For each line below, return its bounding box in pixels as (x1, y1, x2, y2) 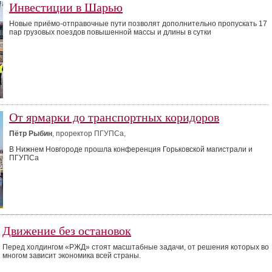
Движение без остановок (2, 224, 131, 237)
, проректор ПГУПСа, (52, 129, 126, 138)
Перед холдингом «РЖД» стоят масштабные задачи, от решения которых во (2, 243, 269, 251)
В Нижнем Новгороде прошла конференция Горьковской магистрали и (9, 145, 253, 154)
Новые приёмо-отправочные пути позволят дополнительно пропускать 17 (9, 19, 267, 28)
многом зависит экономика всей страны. (2, 251, 141, 260)
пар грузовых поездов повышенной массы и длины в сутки (9, 28, 211, 36)
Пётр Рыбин (9, 129, 52, 138)
